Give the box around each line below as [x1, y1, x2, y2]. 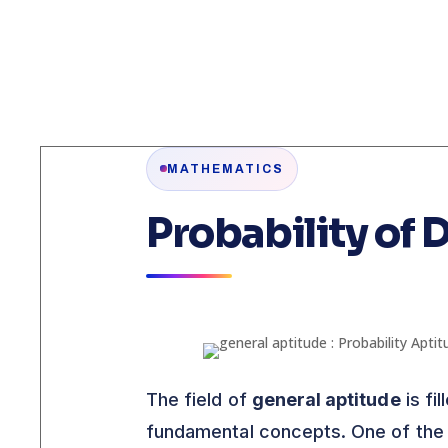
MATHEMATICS [167, 161, 284, 176]
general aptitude [251, 388, 401, 410]
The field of [146, 388, 252, 410]
